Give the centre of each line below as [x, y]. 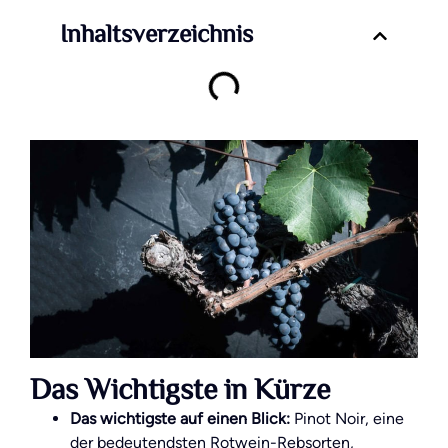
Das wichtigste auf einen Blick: [180, 419]
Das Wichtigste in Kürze [180, 392]
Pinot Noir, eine [347, 419]
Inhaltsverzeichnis [156, 36]
